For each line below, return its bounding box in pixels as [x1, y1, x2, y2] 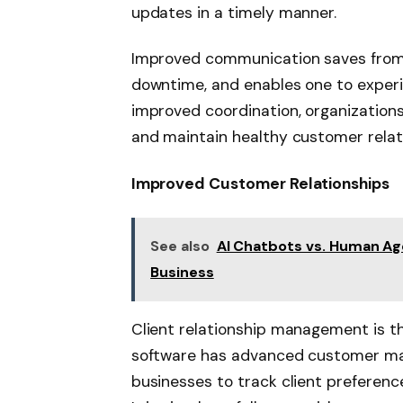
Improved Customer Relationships [130, 174, 390, 194]
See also [150, 237, 210, 256]
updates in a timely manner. [130, 2, 337, 22]
